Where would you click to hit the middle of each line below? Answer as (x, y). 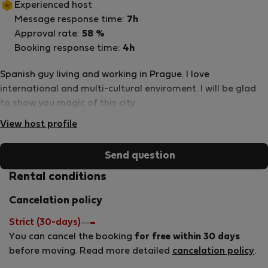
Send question (140, 156)
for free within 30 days (187, 237)
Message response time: (71, 20)
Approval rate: (48, 34)
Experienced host (53, 5)
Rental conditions (58, 177)
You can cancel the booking (72, 237)
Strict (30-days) (45, 223)
